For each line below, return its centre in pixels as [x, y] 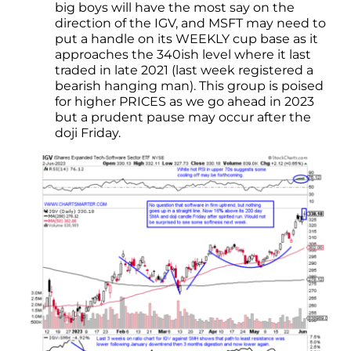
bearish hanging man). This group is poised [189, 86]
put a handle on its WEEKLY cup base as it [186, 39]
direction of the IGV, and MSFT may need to [190, 24]
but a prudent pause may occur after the [183, 118]
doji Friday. [88, 133]
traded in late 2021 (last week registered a [184, 71]
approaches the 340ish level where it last [183, 55]
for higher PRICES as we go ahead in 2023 [185, 102]
